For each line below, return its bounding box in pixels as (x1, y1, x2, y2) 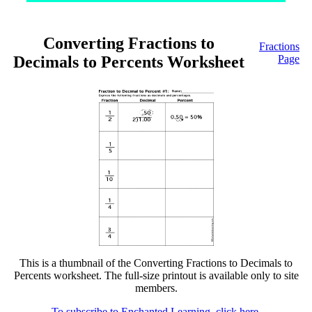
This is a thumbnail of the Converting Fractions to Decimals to (19, 257, 292, 269)
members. (134, 282, 178, 294)
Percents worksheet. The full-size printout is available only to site (13, 270, 299, 281)
